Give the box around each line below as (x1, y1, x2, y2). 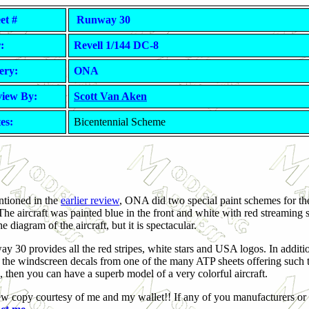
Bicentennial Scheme (74, 116, 166, 128)
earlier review (61, 195, 119, 206)
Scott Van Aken (74, 90, 147, 102)
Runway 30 (74, 14, 130, 26)
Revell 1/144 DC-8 (74, 39, 159, 51)
